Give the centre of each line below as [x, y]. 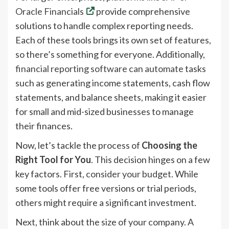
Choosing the [169, 145]
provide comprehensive [142, 11]
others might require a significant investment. [106, 202]
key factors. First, [51, 174]
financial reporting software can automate [99, 68]
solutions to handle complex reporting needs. [104, 25]
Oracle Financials [50, 11]
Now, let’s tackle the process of [78, 145]
